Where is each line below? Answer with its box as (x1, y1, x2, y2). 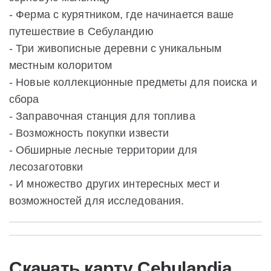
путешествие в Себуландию (9, 25, 154, 38)
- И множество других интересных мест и (9, 178, 220, 191)
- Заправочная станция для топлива (9, 110, 195, 123)
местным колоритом (9, 59, 112, 72)
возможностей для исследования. (9, 195, 184, 207)
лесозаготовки (9, 161, 83, 174)
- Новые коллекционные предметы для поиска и (9, 76, 257, 89)
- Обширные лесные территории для (9, 144, 198, 157)
